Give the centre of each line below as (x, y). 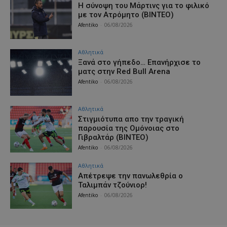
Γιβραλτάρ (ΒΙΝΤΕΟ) (113, 137)
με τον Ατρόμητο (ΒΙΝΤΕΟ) (126, 15)
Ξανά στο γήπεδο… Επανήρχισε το (140, 62)
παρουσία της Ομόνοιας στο (129, 128)
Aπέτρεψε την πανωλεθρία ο (131, 176)
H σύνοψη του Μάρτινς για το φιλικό (144, 6)
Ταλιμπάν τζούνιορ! (113, 185)
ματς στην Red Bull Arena (124, 71)
